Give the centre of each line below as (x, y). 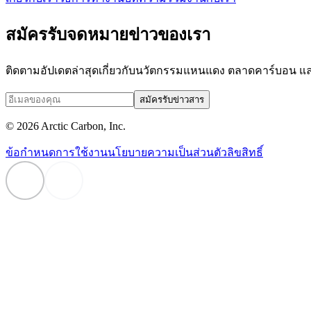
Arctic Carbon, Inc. (82, 126)
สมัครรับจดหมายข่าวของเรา (108, 34)
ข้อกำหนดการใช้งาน (57, 152)
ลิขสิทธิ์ (245, 152)
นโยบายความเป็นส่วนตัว (167, 152)
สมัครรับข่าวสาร (172, 99)
